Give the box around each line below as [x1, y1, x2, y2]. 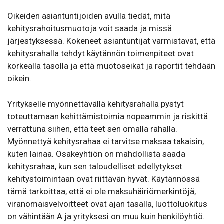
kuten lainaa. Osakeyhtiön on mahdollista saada [7, 148, 185, 159]
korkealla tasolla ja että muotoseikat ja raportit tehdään [7, 61, 215, 71]
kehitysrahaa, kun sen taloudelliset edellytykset [7, 161, 182, 171]
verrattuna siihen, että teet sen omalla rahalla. [7, 123, 177, 134]
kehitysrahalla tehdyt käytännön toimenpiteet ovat [7, 48, 194, 59]
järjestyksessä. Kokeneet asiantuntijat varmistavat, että [7, 36, 215, 46]
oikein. [7, 73, 31, 84]
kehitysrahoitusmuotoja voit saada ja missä [7, 23, 172, 34]
